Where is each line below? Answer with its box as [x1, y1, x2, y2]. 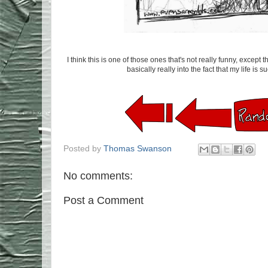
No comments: [63, 169, 133, 182]
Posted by [63, 144, 103, 154]
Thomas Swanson [103, 144, 172, 154]
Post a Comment [63, 194, 144, 207]
